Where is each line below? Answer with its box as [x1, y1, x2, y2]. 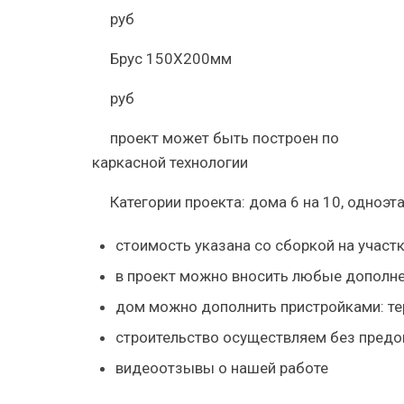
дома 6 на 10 [249, 193, 341, 211]
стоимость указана [115, 236, 254, 254]
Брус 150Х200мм [110, 50, 232, 68]
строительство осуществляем [115, 328, 330, 346]
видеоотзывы [115, 359, 215, 377]
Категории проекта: [110, 193, 249, 211]
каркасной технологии [92, 153, 248, 171]
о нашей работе [217, 359, 328, 377]
